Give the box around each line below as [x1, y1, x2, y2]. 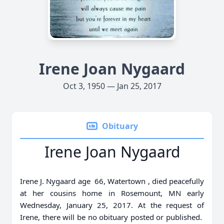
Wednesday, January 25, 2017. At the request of [20, 200, 204, 210]
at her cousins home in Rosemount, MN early [20, 188, 204, 198]
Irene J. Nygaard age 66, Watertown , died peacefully [20, 176, 204, 186]
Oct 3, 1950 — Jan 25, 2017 [62, 80, 161, 91]
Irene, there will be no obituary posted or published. [20, 212, 204, 222]
